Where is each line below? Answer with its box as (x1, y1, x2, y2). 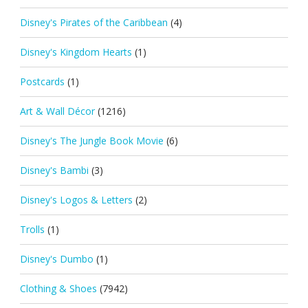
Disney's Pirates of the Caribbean (19, 15, 168, 29)
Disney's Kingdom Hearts (19, 45, 132, 58)
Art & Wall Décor (19, 104, 95, 118)
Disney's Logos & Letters (19, 192, 133, 206)
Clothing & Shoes (19, 281, 97, 295)
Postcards (19, 74, 65, 88)
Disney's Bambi (19, 163, 89, 177)
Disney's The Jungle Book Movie (19, 133, 164, 147)
